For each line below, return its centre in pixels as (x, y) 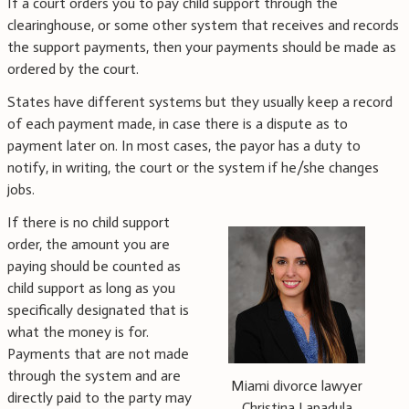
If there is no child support (89, 223)
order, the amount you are (89, 245)
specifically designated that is (98, 310)
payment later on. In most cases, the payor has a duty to (184, 146)
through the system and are (94, 376)
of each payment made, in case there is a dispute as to (178, 124)
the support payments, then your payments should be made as (202, 47)
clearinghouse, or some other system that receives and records (203, 26)
